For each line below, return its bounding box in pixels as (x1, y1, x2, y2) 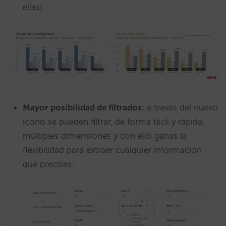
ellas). (23, 2, 44, 12)
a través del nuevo (144, 102, 218, 113)
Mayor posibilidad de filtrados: (23, 102, 144, 113)
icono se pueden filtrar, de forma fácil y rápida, (23, 117, 204, 127)
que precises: (23, 159, 74, 169)
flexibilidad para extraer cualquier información (23, 145, 202, 155)
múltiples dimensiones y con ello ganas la (23, 131, 187, 141)
